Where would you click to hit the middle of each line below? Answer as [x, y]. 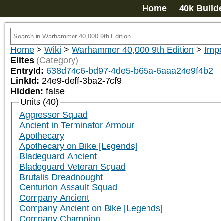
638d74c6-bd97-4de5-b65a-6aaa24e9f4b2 [130, 71]
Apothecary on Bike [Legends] [78, 146]
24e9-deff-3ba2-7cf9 [82, 81]
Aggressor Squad [53, 115]
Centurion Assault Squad [68, 188]
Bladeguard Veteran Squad [72, 167]
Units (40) [39, 102]
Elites [22, 60]
